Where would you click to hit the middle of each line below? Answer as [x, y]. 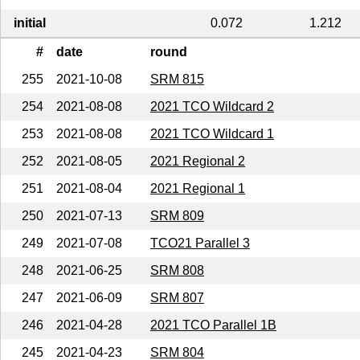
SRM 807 [177, 297]
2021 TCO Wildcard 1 [212, 133]
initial [30, 22]
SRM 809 [177, 215]
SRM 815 [177, 79]
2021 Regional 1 [198, 188]
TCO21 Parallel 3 [200, 243]
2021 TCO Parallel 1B [213, 325]
